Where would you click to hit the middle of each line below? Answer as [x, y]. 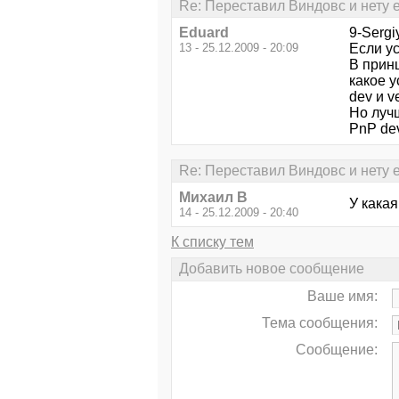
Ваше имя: [342, 296]
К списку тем [212, 242]
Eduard [204, 32]
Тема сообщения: [320, 322]
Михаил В [213, 198]
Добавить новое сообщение [272, 269]
